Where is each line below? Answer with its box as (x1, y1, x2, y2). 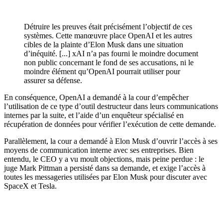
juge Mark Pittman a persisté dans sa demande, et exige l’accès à (4, 164, 206, 173)
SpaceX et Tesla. (4, 182, 57, 191)
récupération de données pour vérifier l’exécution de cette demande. (4, 120, 216, 129)
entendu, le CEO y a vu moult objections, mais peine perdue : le (4, 155, 204, 164)
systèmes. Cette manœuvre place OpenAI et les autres (24, 31, 192, 40)
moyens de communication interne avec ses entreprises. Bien (4, 146, 194, 155)
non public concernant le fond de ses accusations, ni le (24, 58, 194, 67)
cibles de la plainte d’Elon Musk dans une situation (24, 40, 183, 49)
